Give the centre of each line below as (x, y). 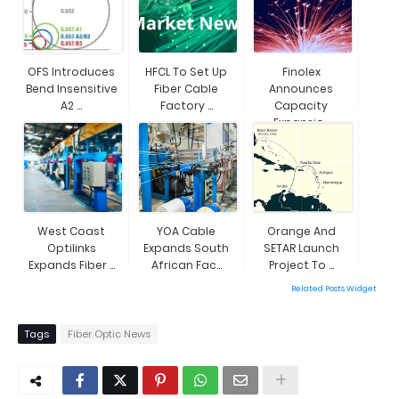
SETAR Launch (301, 248)
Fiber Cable (186, 89)
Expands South (186, 248)
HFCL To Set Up (186, 72)
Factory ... (186, 106)
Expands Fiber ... (71, 265)
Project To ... (301, 265)
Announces (301, 89)
